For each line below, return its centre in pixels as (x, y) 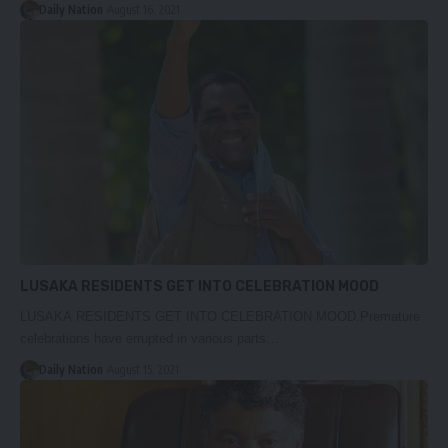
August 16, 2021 (143, 10)
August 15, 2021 (142, 370)
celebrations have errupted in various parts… (149, 339)
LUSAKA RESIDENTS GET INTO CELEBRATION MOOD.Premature (220, 317)
